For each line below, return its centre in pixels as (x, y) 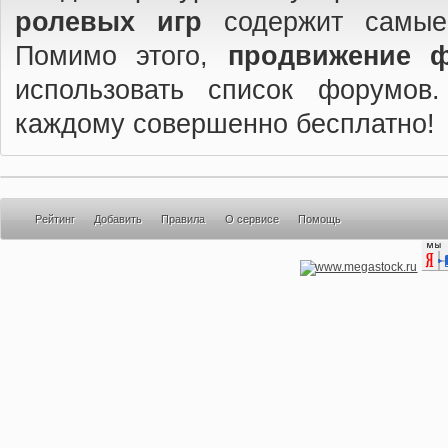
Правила (183, 219)
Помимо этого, (121, 56)
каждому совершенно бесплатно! (225, 124)
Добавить (118, 219)
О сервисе (251, 219)
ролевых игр (108, 22)
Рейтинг (55, 219)
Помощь (319, 219)
